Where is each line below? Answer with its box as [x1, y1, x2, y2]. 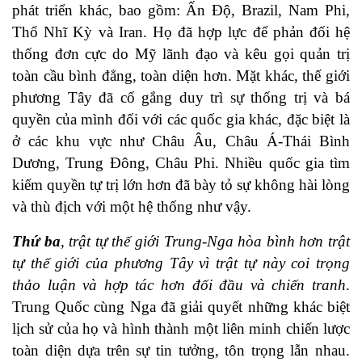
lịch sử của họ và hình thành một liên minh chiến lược [12, 320, 350, 338]
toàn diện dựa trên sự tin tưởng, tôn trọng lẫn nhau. [12, 342, 350, 360]
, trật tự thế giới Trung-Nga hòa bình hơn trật [60, 233, 351, 250]
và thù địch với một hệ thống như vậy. [12, 198, 251, 216]
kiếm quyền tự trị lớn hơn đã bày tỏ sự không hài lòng [12, 176, 350, 194]
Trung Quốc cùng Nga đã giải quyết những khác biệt [12, 298, 350, 316]
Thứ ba [12, 233, 61, 250]
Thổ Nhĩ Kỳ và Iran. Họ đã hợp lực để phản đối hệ [12, 23, 350, 41]
